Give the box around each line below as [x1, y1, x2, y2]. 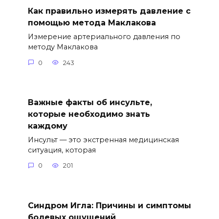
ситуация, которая [27, 145, 96, 154]
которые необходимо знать [27, 109, 150, 119]
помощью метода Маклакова [27, 18, 156, 27]
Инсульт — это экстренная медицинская [27, 135, 179, 144]
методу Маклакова [27, 43, 98, 52]
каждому [27, 121, 67, 131]
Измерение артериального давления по [27, 32, 180, 42]
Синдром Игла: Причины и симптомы [27, 200, 191, 210]
